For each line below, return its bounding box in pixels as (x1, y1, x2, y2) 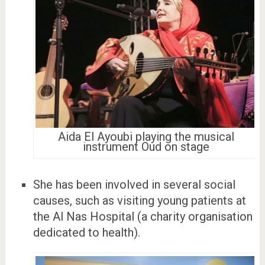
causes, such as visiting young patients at (33, 193, 246, 208)
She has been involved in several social (33, 177, 235, 192)
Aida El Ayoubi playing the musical (57, 129, 234, 144)
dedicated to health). (33, 225, 140, 240)
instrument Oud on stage (82, 139, 209, 154)
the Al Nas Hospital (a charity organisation (33, 209, 253, 224)
